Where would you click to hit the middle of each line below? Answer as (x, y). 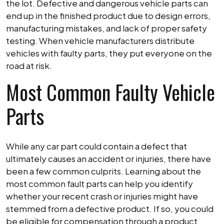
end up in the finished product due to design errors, (108, 15)
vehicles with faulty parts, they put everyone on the (109, 53)
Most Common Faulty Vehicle (110, 92)
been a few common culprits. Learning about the (103, 171)
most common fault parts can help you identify (99, 183)
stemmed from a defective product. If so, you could (110, 208)
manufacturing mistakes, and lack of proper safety (106, 28)
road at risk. (29, 65)
